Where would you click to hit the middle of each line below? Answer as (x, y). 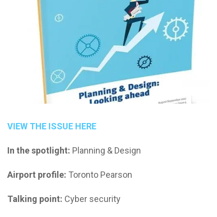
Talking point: (35, 199)
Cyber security (92, 199)
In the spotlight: (39, 151)
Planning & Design (106, 151)
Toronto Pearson (99, 175)
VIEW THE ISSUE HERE (52, 126)
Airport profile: (37, 175)
